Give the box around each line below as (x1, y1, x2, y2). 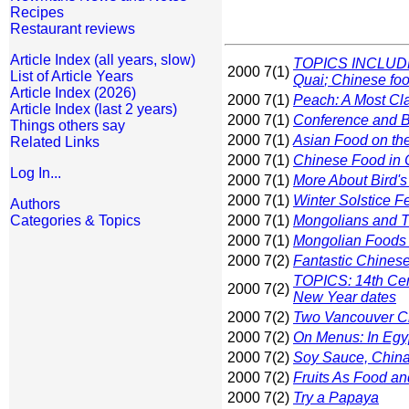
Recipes (10, 5, 64, 20)
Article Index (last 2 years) (10, 101, 177, 117)
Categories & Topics (10, 213, 141, 228)
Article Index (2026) (10, 85, 136, 100)
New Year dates (293, 289, 396, 306)
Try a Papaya (293, 390, 379, 406)
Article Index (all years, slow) (10, 52, 195, 68)
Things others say (10, 118, 125, 133)
